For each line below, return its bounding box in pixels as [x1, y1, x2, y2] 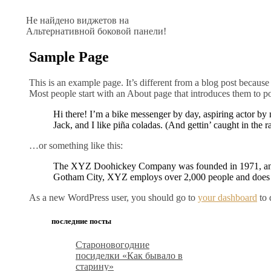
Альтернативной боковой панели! [26, 26, 166, 36]
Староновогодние [76, 240, 149, 250]
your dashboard [198, 192, 257, 203]
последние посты [51, 216, 111, 226]
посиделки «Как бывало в [76, 250, 183, 261]
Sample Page [29, 48, 109, 65]
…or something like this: [29, 140, 123, 151]
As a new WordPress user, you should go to [29, 192, 198, 203]
